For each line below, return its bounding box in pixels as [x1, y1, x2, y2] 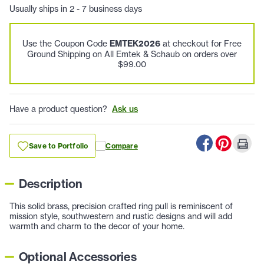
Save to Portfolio [29, 141, 88, 151]
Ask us [112, 104, 138, 115]
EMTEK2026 [110, 38, 160, 49]
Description [19, 176, 83, 192]
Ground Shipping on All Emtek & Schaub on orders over [27, 49, 237, 60]
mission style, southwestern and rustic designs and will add [9, 211, 232, 222]
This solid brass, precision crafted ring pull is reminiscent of [9, 201, 233, 212]
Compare [105, 141, 138, 151]
